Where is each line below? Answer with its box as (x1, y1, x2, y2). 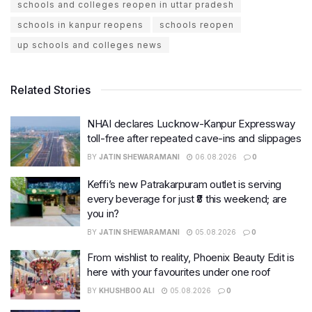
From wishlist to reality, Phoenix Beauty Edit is (87, 250, 295, 264)
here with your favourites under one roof (87, 265, 271, 279)
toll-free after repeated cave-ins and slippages (87, 132, 302, 146)
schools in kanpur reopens (17, 19, 143, 31)
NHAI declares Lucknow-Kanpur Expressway (87, 117, 295, 131)
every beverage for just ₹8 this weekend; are (87, 192, 287, 205)
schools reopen (159, 19, 234, 31)
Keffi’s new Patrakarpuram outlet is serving (87, 177, 282, 191)
